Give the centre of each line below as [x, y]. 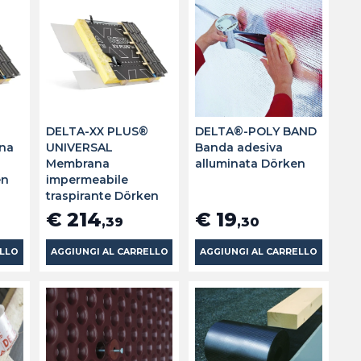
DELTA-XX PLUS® [97, 131]
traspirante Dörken [102, 195]
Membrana [77, 163]
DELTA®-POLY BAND [256, 131]
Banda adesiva [239, 147]
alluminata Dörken [251, 163]
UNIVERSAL [79, 147]
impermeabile [87, 179]
